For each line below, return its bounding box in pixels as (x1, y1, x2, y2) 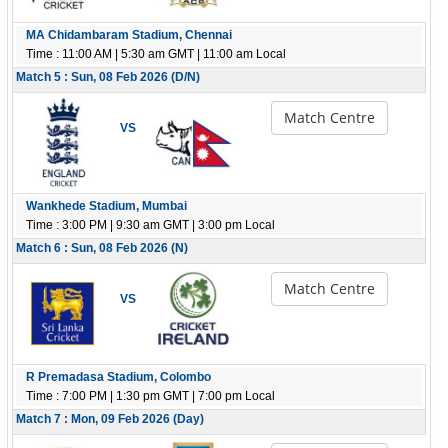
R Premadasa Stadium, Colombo (26, 370, 211, 384)
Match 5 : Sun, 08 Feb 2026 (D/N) (16, 70, 200, 84)
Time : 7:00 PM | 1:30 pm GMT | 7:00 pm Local (26, 389, 275, 403)
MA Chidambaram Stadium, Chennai (26, 28, 232, 42)
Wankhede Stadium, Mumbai (26, 199, 187, 213)
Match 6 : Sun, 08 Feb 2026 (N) (16, 241, 188, 255)
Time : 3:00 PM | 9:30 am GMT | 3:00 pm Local (26, 218, 275, 232)
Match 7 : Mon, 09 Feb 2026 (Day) (16, 412, 204, 426)
